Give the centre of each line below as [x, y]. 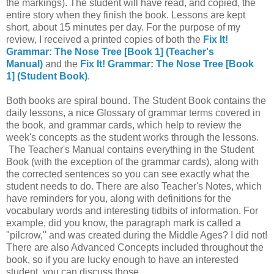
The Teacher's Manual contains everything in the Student [130, 149]
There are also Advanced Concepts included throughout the [135, 247]
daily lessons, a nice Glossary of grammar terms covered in [133, 113]
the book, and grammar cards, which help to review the [124, 125]
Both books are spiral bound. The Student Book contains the [136, 100]
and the [61, 64]
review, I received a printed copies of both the [105, 39]
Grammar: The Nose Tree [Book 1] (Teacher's [110, 51]
